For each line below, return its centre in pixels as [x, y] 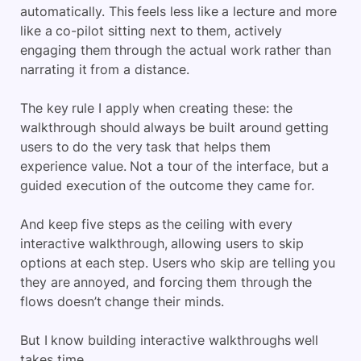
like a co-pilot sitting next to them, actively [151, 31]
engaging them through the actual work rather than [176, 50]
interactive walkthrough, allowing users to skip [162, 243]
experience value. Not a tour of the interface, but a [175, 166]
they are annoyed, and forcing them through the [166, 282]
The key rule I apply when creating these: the [156, 108]
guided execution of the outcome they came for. [167, 185]
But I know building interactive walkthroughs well [170, 340]
